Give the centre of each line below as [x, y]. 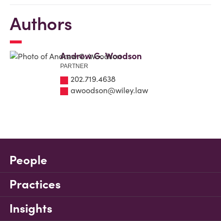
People [28, 160]
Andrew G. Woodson [101, 56]
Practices [35, 184]
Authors [41, 24]
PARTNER [74, 66]
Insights [31, 208]
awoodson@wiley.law [109, 90]
